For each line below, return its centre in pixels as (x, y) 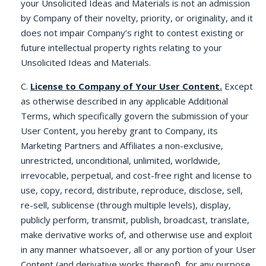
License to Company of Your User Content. (126, 86)
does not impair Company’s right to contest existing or (132, 33)
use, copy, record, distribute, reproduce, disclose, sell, (132, 190)
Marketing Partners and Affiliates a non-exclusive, (122, 145)
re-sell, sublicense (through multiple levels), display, (126, 205)
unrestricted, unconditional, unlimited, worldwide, (121, 160)
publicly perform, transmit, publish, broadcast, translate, (135, 220)
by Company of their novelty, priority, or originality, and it (137, 18)
